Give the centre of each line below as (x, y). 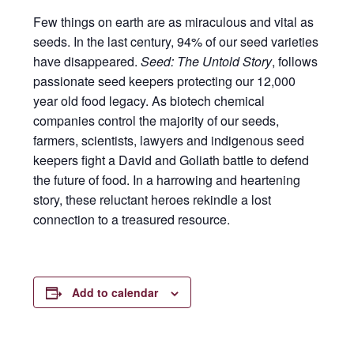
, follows (295, 61)
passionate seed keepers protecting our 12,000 (164, 81)
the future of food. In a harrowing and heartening (167, 180)
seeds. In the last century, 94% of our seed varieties (176, 41)
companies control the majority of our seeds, (156, 121)
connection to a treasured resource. (132, 219)
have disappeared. (87, 61)
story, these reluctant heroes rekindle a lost (152, 200)
